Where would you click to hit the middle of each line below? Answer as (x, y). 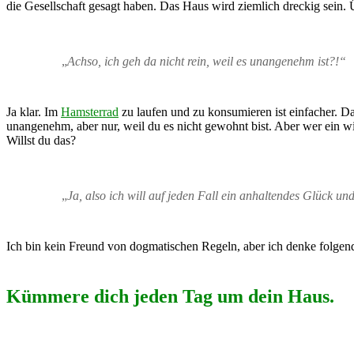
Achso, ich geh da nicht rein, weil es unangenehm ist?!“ (207, 61)
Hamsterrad (90, 111)
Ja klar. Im (34, 111)
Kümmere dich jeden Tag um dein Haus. (170, 296)
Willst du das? (41, 140)
